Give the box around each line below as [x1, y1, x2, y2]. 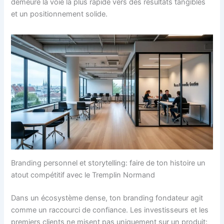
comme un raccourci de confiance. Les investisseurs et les [11, 205, 209, 214]
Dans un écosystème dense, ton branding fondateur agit [11, 193, 203, 202]
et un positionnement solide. [11, 9, 108, 18]
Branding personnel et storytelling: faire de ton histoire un [11, 158, 206, 167]
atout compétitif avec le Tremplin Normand [11, 170, 155, 179]
